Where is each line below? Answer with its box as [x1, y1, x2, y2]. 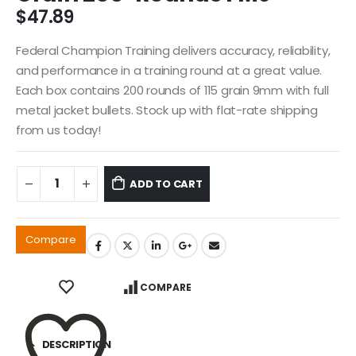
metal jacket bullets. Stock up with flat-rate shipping [16, 102, 318, 119]
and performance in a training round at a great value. [16, 62, 323, 79]
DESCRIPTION [41, 336, 110, 352]
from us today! [16, 122, 101, 139]
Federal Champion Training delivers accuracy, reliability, [16, 42, 331, 60]
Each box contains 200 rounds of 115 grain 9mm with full [16, 82, 329, 99]
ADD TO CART [129, 176, 203, 192]
